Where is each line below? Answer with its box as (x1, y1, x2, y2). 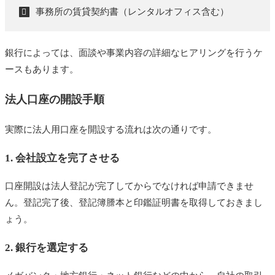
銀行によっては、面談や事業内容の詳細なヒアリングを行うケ (5, 48, 263, 58)
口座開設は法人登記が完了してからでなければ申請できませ (5, 181, 254, 192)
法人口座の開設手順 (5, 93, 104, 106)
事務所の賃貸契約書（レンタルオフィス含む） (35, 7, 229, 17)
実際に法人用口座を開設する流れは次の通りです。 (5, 125, 217, 135)
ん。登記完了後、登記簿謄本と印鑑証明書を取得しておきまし (5, 198, 263, 208)
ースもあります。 (5, 64, 79, 75)
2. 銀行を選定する (5, 242, 88, 254)
